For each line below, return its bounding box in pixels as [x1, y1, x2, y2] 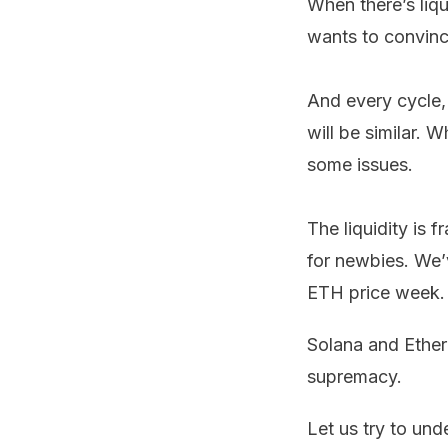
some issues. [307, 154, 413, 175]
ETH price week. [307, 282, 445, 303]
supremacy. [307, 366, 402, 387]
